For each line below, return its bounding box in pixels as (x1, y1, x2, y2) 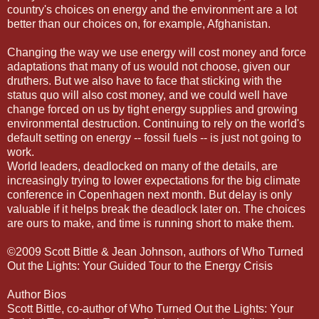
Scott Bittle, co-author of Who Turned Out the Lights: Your (7, 302, 293, 315)
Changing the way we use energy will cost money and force (7, 46, 306, 58)
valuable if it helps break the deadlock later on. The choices (7, 202, 305, 215)
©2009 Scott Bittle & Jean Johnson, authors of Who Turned (7, 245, 303, 258)
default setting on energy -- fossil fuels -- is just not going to (7, 131, 301, 144)
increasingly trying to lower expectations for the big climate (7, 174, 300, 187)
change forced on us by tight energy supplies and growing (7, 103, 298, 115)
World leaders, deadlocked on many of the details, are (7, 159, 278, 172)
